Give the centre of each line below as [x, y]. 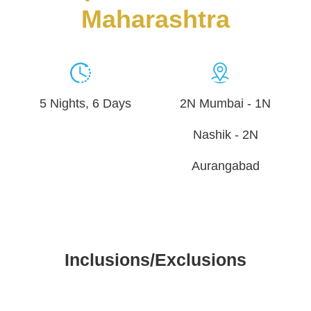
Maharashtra [155, 19]
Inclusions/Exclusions [155, 260]
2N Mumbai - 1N [226, 103]
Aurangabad [225, 166]
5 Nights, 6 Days [86, 103]
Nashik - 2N [225, 135]
